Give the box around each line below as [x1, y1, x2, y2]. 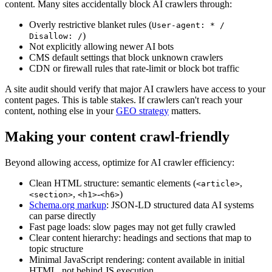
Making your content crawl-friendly [5, 128, 229, 144]
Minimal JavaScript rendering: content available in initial [29, 254, 245, 265]
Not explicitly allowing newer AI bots [29, 41, 174, 52]
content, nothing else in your [5, 105, 116, 116]
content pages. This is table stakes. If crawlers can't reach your [5, 94, 242, 105]
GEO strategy [116, 105, 169, 116]
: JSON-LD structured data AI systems [106, 199, 254, 210]
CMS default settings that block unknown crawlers [29, 52, 223, 63]
